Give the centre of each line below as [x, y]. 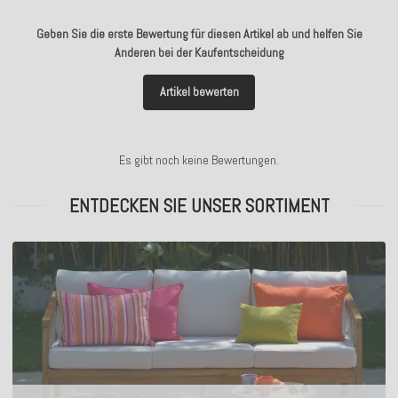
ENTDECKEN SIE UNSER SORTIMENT [199, 205]
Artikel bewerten [199, 92]
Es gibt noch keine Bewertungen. [199, 159]
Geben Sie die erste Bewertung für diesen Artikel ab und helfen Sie [199, 33]
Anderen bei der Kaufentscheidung [199, 52]
